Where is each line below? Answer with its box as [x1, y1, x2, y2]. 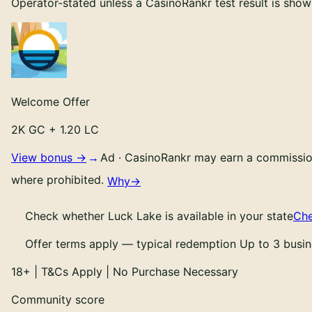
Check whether [25, 208, 108, 223]
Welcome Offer [11, 94, 90, 109]
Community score [11, 292, 104, 306]
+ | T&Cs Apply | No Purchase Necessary [23, 264, 238, 279]
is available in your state [162, 208, 293, 223]
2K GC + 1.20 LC [11, 122, 99, 136]
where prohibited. [11, 173, 104, 187]
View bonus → [11, 150, 86, 164]
